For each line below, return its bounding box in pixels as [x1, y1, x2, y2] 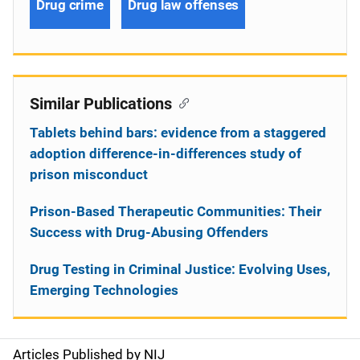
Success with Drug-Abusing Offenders [30, 224, 268, 240]
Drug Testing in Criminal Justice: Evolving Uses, [30, 261, 330, 277]
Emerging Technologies [30, 282, 178, 298]
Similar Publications [30, 94, 172, 113]
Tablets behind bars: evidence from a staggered [30, 125, 326, 141]
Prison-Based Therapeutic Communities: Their [30, 203, 321, 219]
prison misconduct [30, 166, 148, 182]
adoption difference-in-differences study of [30, 145, 301, 162]
